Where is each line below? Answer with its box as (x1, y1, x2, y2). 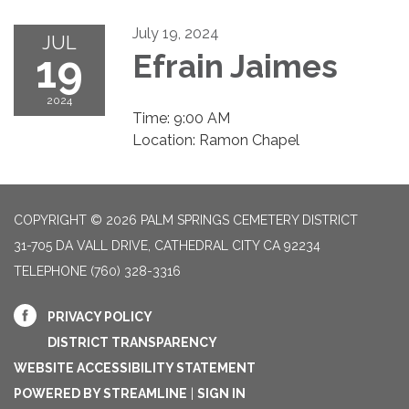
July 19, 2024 (132, 25, 219, 43)
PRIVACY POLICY (47, 309, 152, 325)
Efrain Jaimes (132, 47, 338, 86)
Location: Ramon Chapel (132, 131, 299, 150)
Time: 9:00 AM (132, 110, 230, 128)
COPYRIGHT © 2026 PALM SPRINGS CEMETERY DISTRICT (14, 213, 358, 228)
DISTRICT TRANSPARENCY (47, 335, 217, 351)
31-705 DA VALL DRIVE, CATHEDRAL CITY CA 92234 (14, 238, 320, 254)
